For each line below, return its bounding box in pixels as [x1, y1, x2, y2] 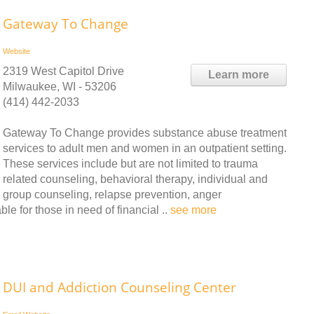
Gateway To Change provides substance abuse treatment [3, 127, 287, 139]
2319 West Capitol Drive [3, 65, 124, 78]
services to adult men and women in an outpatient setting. [3, 142, 287, 155]
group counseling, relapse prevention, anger [3, 189, 221, 201]
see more [170, 204, 217, 217]
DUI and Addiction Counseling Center [3, 278, 236, 297]
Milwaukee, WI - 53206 [3, 81, 116, 93]
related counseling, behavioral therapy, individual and [3, 173, 268, 186]
